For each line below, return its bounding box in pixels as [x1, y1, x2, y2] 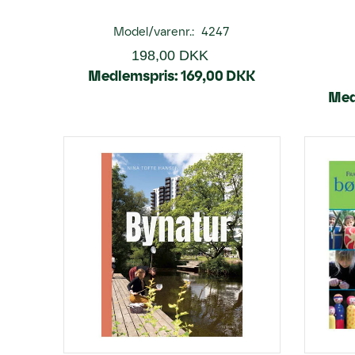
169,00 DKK [181, 67, 256, 85]
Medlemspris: [88, 67, 179, 85]
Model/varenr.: [113, 25, 198, 39]
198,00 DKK [131, 48, 208, 63]
